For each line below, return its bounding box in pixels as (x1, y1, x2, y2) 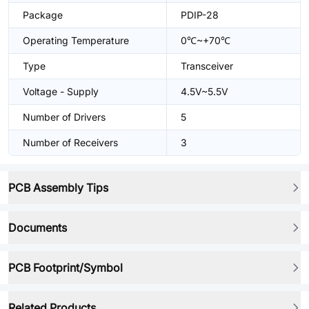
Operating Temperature (23, 34, 129, 46)
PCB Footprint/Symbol (8, 261, 123, 275)
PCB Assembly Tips (8, 181, 108, 195)
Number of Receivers (23, 137, 118, 148)
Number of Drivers (23, 111, 106, 123)
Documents (8, 221, 67, 235)
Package (23, 9, 63, 21)
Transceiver (181, 60, 233, 72)
